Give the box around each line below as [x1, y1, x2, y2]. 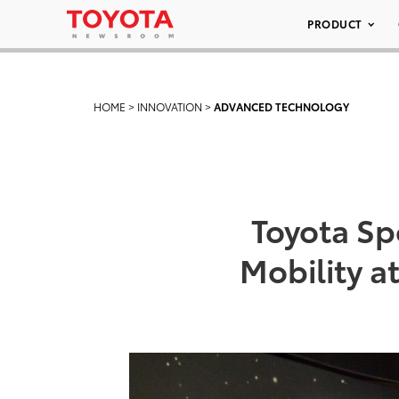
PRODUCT [307, 16, 362, 31]
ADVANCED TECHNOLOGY [214, 99, 349, 114]
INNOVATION [137, 99, 202, 114]
